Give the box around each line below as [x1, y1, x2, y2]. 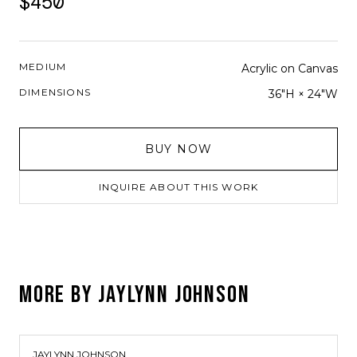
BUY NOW [144, 142, 213, 156]
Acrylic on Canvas [241, 61, 338, 76]
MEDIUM [19, 61, 67, 73]
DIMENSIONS [19, 86, 91, 98]
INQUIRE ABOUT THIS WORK [98, 181, 259, 193]
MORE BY [19, 280, 99, 309]
